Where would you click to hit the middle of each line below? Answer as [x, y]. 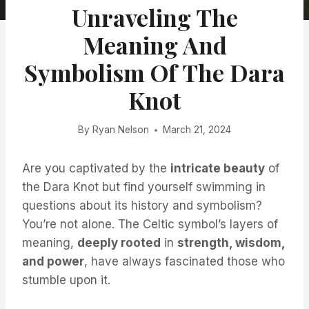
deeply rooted [119, 243]
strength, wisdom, [231, 243]
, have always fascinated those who [185, 262]
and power [53, 262]
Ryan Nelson [120, 130]
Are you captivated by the [96, 169]
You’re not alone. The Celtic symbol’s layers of [150, 225]
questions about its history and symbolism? [142, 206]
